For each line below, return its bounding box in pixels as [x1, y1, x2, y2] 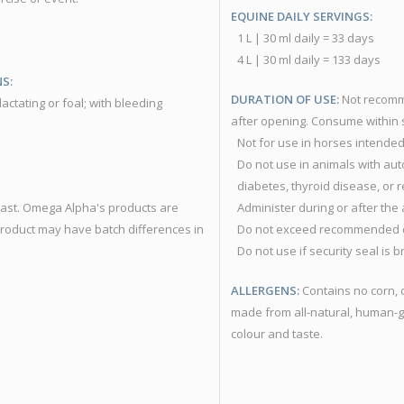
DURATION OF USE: [231, 91, 339, 108]
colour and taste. [231, 326, 323, 343]
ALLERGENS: [231, 282, 299, 299]
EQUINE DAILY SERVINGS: [231, 8, 372, 25]
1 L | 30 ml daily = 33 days [237, 30, 374, 47]
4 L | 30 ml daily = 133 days [237, 51, 381, 69]
